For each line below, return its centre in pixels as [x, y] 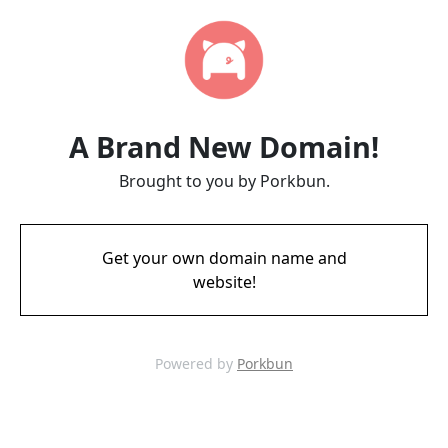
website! [224, 282]
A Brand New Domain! [224, 146]
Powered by [196, 363]
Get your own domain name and [224, 258]
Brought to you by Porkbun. [224, 181]
